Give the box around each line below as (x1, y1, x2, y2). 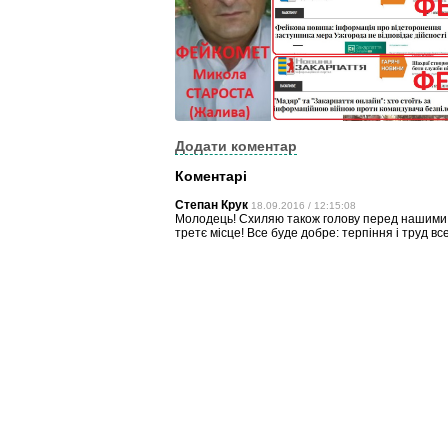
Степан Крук (174, 197, 248, 212)
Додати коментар (174, 137, 297, 154)
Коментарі (174, 167, 247, 184)
